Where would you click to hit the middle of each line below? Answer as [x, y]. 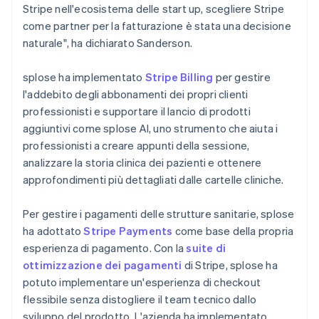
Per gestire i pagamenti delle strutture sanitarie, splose [159, 213]
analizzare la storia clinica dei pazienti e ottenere [142, 162]
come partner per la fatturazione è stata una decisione [157, 25]
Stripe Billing [179, 77]
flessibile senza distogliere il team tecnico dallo [140, 299]
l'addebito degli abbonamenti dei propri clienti [136, 94]
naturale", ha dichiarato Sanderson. [108, 42]
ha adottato [53, 230]
